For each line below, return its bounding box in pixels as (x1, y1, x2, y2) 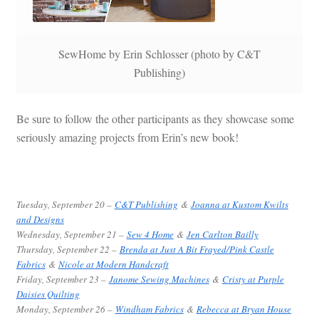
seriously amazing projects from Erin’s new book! (16, 129, 239, 145)
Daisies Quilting (16, 288, 80, 301)
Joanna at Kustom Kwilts (190, 198, 288, 211)
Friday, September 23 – (16, 273, 109, 286)
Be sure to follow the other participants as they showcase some (16, 110, 294, 126)
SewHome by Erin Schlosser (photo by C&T (58, 46, 261, 62)
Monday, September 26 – (16, 303, 115, 316)
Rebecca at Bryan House (196, 303, 291, 316)
